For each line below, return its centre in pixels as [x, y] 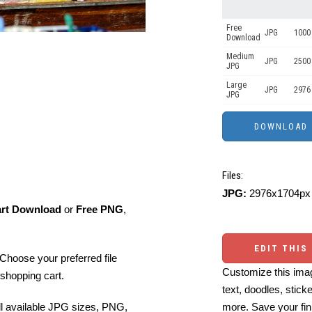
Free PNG [100, 210]
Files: [233, 175]
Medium [240, 56]
